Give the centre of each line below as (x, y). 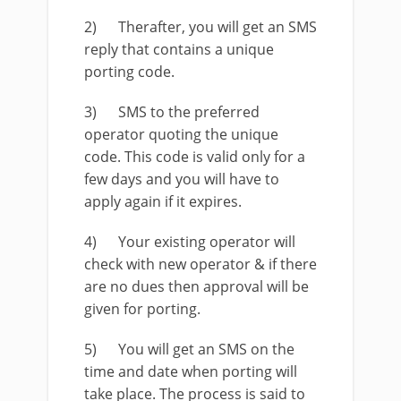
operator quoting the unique (181, 134)
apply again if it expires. (163, 201)
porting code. (129, 71)
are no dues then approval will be (196, 286)
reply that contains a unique (179, 49)
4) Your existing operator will (190, 241)
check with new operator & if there (200, 264)
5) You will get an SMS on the (189, 349)
